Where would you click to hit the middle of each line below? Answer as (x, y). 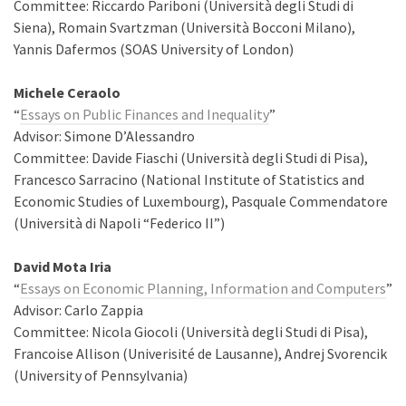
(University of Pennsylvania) (101, 375)
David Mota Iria (63, 266)
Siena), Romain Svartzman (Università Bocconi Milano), (184, 27)
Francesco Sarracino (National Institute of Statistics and (189, 179)
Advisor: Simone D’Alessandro (104, 136)
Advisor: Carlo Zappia (78, 310)
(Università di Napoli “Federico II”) (119, 223)
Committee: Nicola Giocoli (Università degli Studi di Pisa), (191, 332)
